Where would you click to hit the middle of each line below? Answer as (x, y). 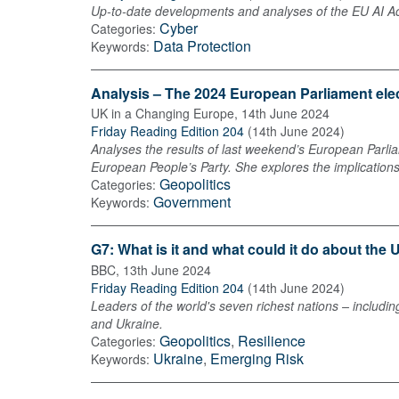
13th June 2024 (167, 269)
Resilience (272, 340)
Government (192, 202)
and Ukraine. (127, 323)
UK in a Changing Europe (163, 114)
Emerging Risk (257, 358)
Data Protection (202, 46)
